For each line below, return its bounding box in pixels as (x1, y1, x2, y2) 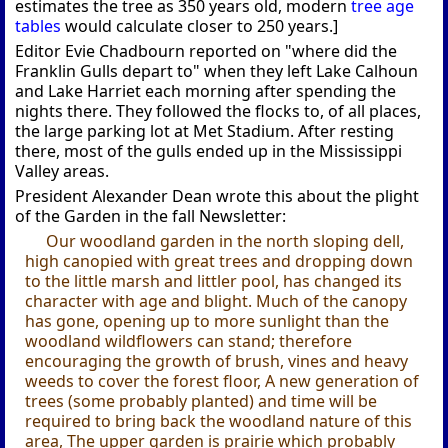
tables (15, 15, 62, 38)
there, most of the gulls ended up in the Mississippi (15, 140, 403, 163)
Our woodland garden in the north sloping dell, (45, 230, 404, 253)
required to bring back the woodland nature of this (25, 410, 413, 433)
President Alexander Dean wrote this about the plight (15, 185, 420, 208)
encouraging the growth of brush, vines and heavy (25, 350, 409, 373)
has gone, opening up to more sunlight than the (25, 310, 390, 333)
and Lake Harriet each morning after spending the (15, 80, 397, 103)
